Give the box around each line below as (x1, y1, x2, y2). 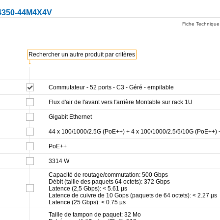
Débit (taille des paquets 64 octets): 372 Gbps (49, 178, 170, 185)
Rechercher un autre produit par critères (28, 51, 135, 58)
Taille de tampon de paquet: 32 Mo (49, 211, 141, 218)
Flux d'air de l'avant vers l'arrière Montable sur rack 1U (49, 98, 192, 106)
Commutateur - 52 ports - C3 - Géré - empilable (49, 83, 174, 91)
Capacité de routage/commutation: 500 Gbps (49, 171, 168, 178)
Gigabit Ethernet (49, 113, 92, 120)
